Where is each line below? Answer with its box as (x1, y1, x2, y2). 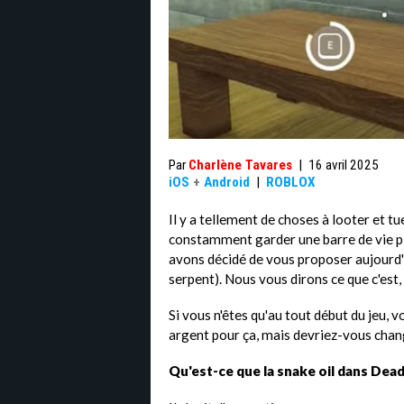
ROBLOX (265, 174, 316, 190)
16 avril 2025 (308, 157, 379, 173)
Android (204, 174, 250, 190)
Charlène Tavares (188, 157, 292, 173)
